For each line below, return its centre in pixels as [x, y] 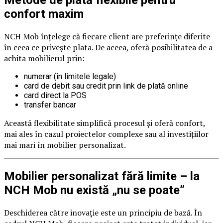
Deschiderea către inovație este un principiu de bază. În [103, 212]
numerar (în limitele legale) [70, 76]
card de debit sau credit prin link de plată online [106, 86]
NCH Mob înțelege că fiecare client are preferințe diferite [107, 36]
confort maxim [44, 14]
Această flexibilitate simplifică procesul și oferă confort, [105, 123]
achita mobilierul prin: [44, 58]
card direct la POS [55, 95]
